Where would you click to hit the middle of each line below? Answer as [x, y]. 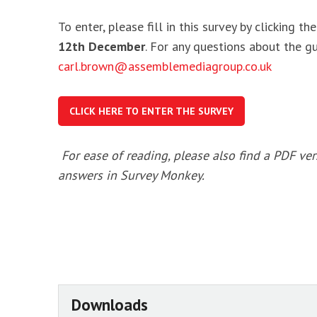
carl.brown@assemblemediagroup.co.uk [165, 66]
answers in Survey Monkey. [131, 175]
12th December [102, 46]
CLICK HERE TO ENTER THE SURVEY [151, 111]
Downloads [110, 305]
